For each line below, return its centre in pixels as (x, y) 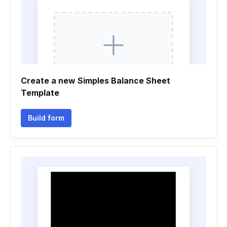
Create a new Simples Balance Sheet (96, 81)
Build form (46, 118)
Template (40, 93)
